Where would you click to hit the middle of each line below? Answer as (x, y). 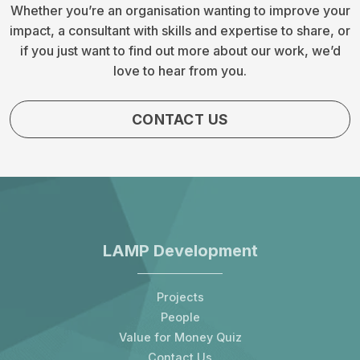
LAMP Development (180, 251)
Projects (180, 297)
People (180, 317)
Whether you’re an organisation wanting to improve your (180, 11)
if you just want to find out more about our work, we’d (180, 51)
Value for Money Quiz (180, 337)
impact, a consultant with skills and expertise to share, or (180, 31)
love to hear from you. (180, 71)
